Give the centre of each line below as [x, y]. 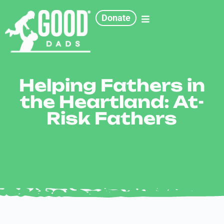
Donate [116, 18]
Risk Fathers [112, 118]
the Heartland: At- [112, 102]
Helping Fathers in [112, 85]
